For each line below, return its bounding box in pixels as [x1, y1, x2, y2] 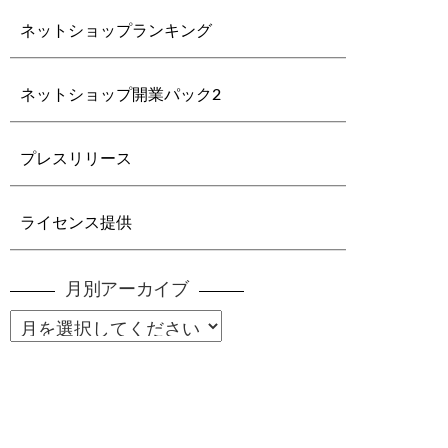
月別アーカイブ [65, 281, 189, 299]
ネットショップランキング [20, 23, 213, 39]
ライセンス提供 [20, 215, 133, 231]
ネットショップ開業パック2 [20, 87, 222, 103]
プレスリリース [20, 151, 133, 167]
